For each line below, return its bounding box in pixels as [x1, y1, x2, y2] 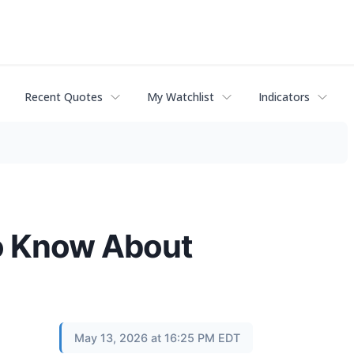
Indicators [258, 89, 310, 105]
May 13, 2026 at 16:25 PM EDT [74, 330, 240, 345]
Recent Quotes [24, 89, 103, 105]
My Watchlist [147, 89, 214, 105]
